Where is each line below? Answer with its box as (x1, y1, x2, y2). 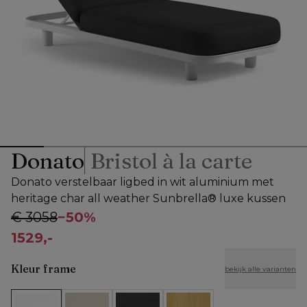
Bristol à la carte (90, 147, 252, 175)
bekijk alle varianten (225, 264, 296, 273)
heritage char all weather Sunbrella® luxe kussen (11, 192, 286, 206)
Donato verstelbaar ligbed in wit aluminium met (11, 175, 274, 189)
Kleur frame (11, 262, 76, 276)
